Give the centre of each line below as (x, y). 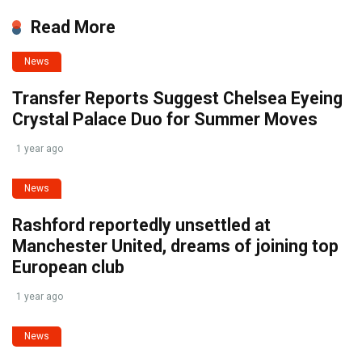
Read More (73, 27)
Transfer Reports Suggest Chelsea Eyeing (177, 98)
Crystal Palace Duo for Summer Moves (165, 119)
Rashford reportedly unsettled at (141, 225)
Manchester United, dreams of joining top (175, 246)
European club (68, 267)
